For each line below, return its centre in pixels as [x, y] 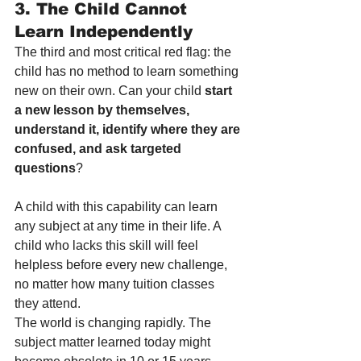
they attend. [48, 304]
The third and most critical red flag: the [124, 52]
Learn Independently [104, 32]
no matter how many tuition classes [116, 284]
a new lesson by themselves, [104, 110]
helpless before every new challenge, [122, 265]
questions [45, 168]
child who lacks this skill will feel [108, 246]
